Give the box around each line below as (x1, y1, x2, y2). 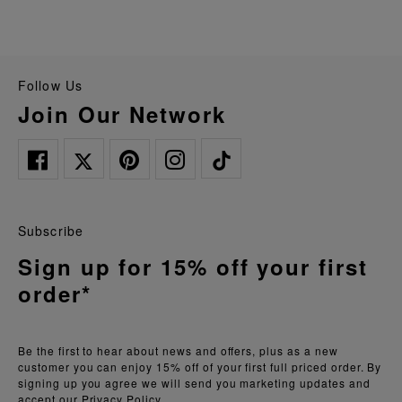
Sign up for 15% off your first (18, 251, 368, 283)
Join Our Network (31, 99, 226, 130)
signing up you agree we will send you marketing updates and (18, 375, 371, 391)
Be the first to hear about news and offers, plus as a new (18, 343, 338, 359)
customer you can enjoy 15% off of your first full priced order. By (18, 359, 382, 375)
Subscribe (18, 222, 84, 240)
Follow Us (27, 76, 83, 95)
